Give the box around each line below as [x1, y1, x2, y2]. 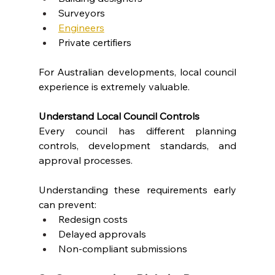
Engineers [58, 21, 104, 34]
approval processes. [38, 153, 133, 166]
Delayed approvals [58, 227, 146, 240]
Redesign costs [58, 212, 128, 225]
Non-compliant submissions [58, 242, 187, 255]
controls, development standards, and [38, 139, 237, 152]
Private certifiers [58, 36, 131, 48]
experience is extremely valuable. [38, 80, 190, 93]
